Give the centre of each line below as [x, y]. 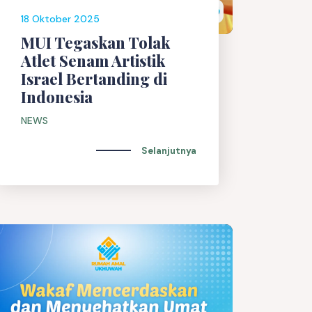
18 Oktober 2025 [60, 19]
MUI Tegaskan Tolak [95, 43]
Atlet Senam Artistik [93, 61]
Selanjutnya [169, 150]
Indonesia [57, 97]
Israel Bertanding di [94, 79]
